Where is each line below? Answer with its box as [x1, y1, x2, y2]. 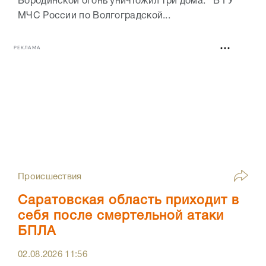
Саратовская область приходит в [18, 194, 239, 207]
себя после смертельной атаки [18, 210, 224, 222]
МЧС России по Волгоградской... [18, 11, 171, 20]
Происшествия [18, 172, 82, 181]
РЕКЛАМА [14, 45, 41, 51]
